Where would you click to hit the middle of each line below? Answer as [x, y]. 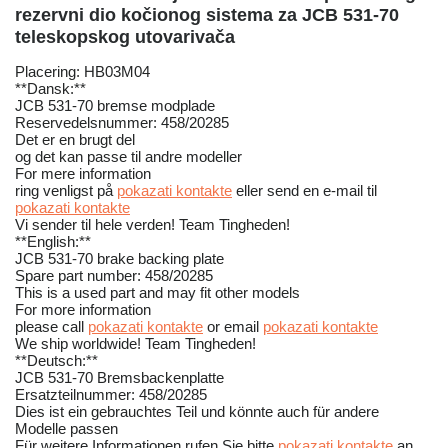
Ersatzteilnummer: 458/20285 [111, 395]
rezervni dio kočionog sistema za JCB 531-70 [207, 15]
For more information [83, 310]
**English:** [53, 242]
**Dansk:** [50, 89]
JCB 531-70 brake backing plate [119, 259]
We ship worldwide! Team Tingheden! [135, 344]
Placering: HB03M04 [82, 72]
